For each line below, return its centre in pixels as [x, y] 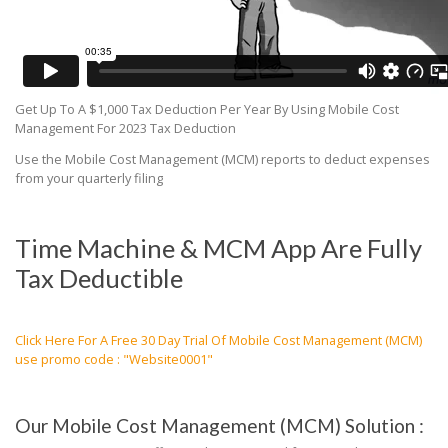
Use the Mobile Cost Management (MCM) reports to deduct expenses [222, 159]
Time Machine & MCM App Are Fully [218, 247]
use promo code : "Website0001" [114, 359]
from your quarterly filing [89, 178]
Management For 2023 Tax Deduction [125, 127]
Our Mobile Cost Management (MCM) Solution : [219, 425]
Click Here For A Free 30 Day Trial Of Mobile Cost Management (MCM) [218, 340]
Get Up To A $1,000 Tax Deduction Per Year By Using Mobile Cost [207, 108]
